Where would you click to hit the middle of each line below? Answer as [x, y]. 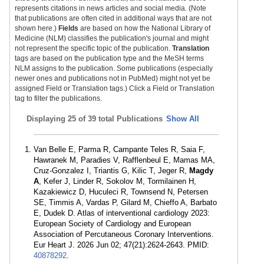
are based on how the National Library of [144, 28]
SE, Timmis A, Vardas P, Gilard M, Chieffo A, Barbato [125, 202]
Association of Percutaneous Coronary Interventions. [124, 234]
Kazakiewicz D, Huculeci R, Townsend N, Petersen [121, 192]
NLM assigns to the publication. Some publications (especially [114, 68]
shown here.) [37, 28]
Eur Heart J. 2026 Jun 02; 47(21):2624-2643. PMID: [121, 245]
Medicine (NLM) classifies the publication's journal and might [112, 38]
